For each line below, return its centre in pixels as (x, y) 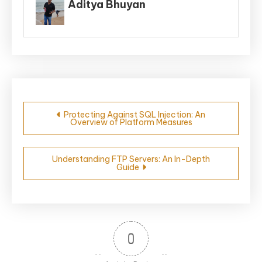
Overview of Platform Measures (131, 122)
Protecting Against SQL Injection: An (135, 114)
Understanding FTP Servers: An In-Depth (131, 159)
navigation (71, 128)
